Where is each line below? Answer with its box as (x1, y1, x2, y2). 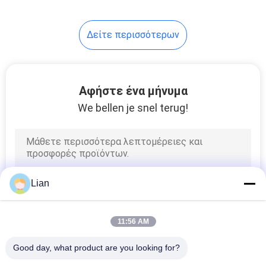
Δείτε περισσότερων (87, 28, 179, 40)
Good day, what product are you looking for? (13, 243, 180, 252)
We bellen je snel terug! (78, 101, 188, 114)
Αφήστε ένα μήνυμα (78, 83, 188, 98)
